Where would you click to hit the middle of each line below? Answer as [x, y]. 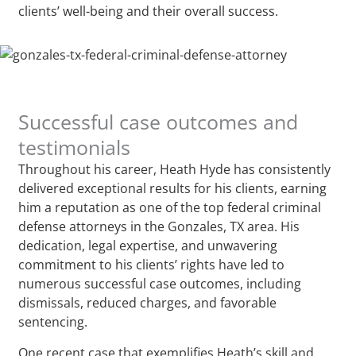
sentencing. [53, 321]
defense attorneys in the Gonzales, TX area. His [159, 226]
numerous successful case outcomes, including [160, 283]
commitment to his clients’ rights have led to [152, 264]
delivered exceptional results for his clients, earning [173, 188]
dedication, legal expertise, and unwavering [148, 245]
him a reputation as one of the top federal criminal [170, 207]
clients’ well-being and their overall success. [149, 11]
